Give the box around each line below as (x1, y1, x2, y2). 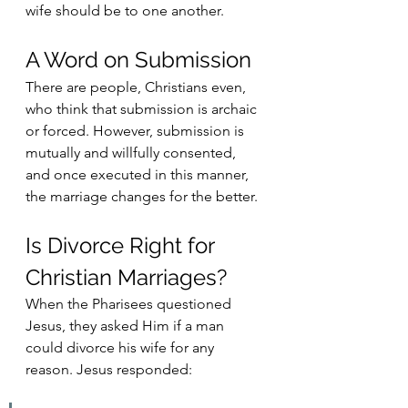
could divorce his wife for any (25, 339, 218, 356)
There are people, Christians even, (25, 78, 250, 96)
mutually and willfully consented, (25, 144, 240, 161)
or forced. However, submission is (25, 122, 248, 139)
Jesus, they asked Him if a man (25, 317, 228, 334)
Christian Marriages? (25, 264, 227, 291)
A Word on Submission (25, 46, 251, 73)
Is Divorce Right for (25, 232, 219, 259)
